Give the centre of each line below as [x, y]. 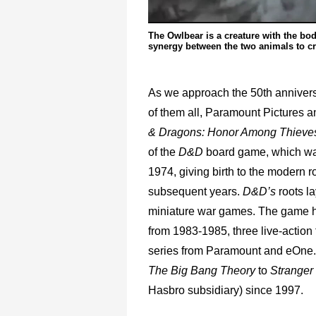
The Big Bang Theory [202, 270]
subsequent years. [195, 191]
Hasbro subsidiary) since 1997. [226, 290]
